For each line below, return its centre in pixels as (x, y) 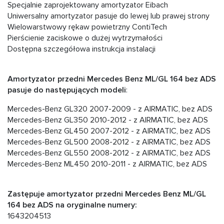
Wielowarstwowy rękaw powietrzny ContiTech (87, 27)
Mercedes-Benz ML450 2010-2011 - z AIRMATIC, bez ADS (107, 164)
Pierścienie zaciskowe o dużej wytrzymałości (85, 38)
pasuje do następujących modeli (67, 90)
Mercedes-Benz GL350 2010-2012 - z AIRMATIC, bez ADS (108, 120)
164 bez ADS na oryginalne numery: (72, 205)
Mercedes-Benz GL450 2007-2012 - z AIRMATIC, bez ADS (109, 131)
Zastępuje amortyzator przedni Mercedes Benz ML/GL (107, 194)
